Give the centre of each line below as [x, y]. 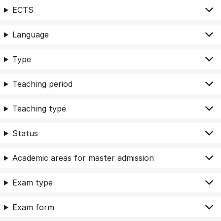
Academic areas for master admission [83, 158]
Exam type [32, 182]
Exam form [33, 207]
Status [25, 133]
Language [30, 34]
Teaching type [39, 108]
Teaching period [42, 84]
